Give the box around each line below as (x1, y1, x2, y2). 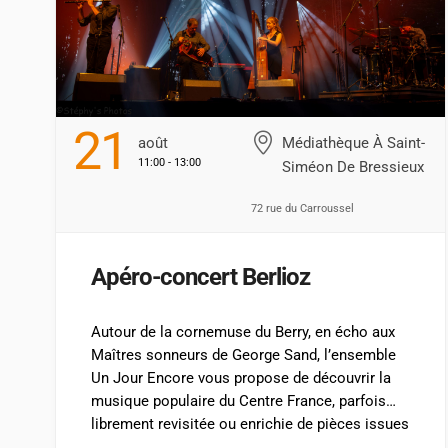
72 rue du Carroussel (250, 201, 354, 215)
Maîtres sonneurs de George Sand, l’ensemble (91, 345, 396, 364)
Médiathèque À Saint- (281, 133, 425, 152)
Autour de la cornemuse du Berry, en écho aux (91, 322, 395, 341)
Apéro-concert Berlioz (91, 262, 310, 291)
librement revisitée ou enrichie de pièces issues (91, 414, 409, 433)
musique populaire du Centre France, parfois (91, 391, 386, 410)
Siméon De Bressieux (281, 157, 424, 176)
